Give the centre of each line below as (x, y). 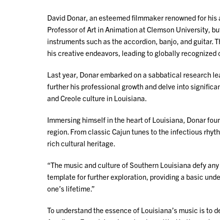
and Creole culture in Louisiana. (97, 98)
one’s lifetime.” (71, 188)
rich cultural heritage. (81, 143)
